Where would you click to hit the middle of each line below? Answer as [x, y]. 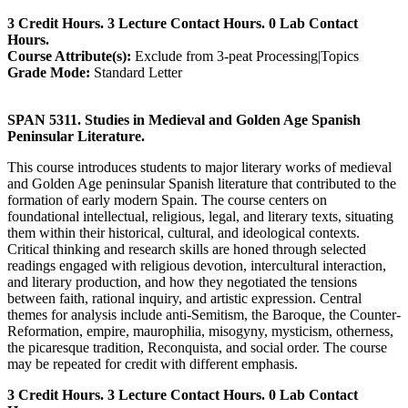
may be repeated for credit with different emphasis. [153, 363]
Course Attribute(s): [69, 56]
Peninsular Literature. [76, 136]
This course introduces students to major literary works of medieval [199, 167]
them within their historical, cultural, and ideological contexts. [184, 232]
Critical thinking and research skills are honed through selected [187, 249]
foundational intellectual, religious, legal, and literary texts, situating [200, 216]
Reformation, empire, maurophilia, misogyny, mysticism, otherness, [200, 331]
